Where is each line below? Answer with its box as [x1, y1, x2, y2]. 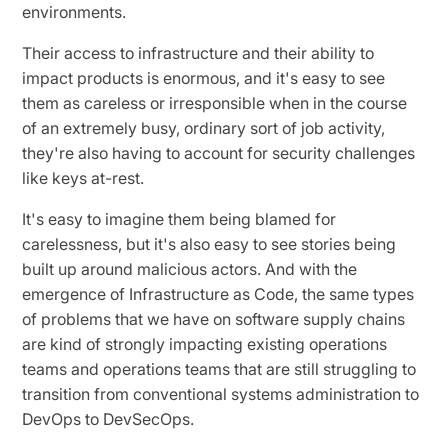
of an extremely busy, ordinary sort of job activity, [22, 117, 386, 138]
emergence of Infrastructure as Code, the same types [22, 283, 415, 304]
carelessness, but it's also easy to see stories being [22, 233, 397, 254]
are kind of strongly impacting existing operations [22, 333, 388, 354]
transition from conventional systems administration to [22, 383, 420, 404]
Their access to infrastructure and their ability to [22, 42, 375, 63]
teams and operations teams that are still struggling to [22, 358, 417, 379]
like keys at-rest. [22, 167, 149, 188]
